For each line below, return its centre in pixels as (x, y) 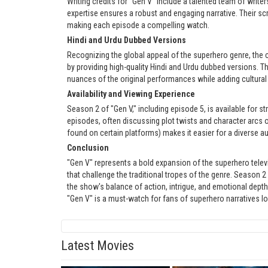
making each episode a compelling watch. (138, 25)
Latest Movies (98, 246)
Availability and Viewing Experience (131, 94)
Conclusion (88, 148)
